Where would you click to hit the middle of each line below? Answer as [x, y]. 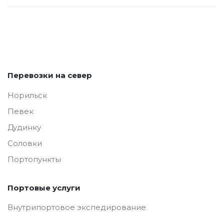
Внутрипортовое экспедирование [77, 207]
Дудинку [24, 127]
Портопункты [34, 159]
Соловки [25, 143]
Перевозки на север [50, 75]
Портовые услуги [44, 187]
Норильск [27, 95]
